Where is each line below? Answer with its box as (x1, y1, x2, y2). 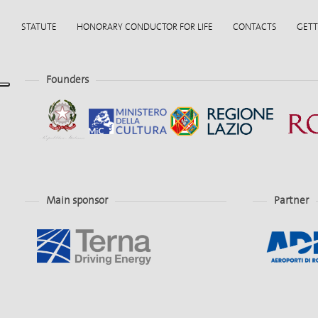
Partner (274, 193, 309, 208)
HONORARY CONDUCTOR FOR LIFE (77, 21, 213, 33)
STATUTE (21, 21, 57, 33)
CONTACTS (233, 21, 277, 33)
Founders (46, 72, 89, 87)
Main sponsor (46, 193, 108, 208)
